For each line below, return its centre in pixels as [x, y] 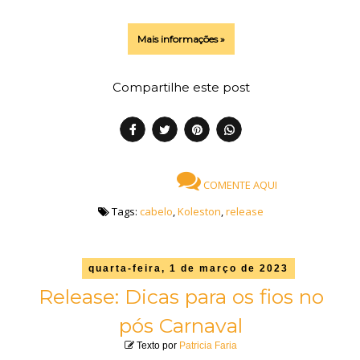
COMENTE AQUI [239, 185]
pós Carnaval [181, 325]
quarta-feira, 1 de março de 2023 [189, 268]
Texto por [157, 345]
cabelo [156, 211]
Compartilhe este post [181, 88]
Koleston [199, 211]
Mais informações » [181, 39]
